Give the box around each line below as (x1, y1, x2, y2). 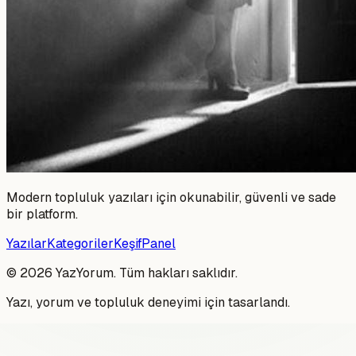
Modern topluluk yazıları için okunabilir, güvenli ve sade (6, 188, 336, 206)
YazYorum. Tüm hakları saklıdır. (52, 264, 238, 281)
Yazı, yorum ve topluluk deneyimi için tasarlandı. (6, 293, 290, 311)
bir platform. (6, 205, 78, 222)
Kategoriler (47, 234, 114, 252)
